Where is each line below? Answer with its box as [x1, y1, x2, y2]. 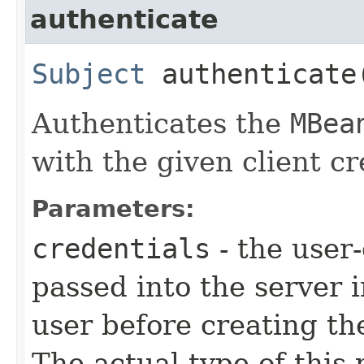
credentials [32, 232, 210, 265]
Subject [32, 57, 145, 90]
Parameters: [32, 194, 195, 223]
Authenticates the [32, 106, 290, 140]
